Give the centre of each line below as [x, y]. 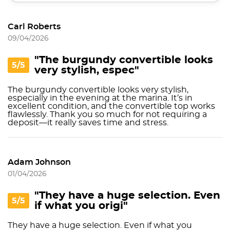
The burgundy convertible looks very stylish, [98, 90]
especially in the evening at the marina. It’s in [100, 98]
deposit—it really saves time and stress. [88, 123]
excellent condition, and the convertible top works [111, 106]
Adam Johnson [39, 162]
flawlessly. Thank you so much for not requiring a [107, 114]
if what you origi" [81, 206]
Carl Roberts [34, 27]
